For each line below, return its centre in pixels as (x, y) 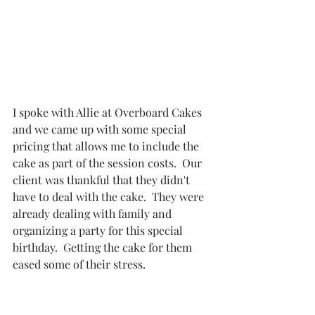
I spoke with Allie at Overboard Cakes (109, 112)
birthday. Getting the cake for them (104, 247)
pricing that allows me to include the (107, 146)
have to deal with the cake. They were (110, 197)
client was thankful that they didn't (103, 180)
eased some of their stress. (79, 264)
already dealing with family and (94, 214)
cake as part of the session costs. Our (109, 163)
